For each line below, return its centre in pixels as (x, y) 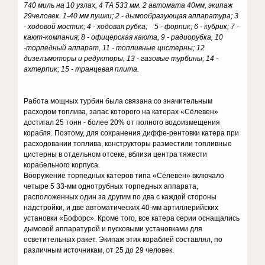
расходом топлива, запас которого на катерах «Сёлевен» (121, 112)
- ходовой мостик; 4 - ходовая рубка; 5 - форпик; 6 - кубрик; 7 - (132, 27)
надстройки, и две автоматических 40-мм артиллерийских (121, 208)
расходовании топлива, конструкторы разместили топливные (128, 144)
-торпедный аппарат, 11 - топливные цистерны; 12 (115, 48)
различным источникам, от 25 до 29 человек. (99, 250)
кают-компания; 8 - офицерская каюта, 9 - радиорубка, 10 (124, 37)
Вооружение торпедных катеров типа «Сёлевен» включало (124, 176)
